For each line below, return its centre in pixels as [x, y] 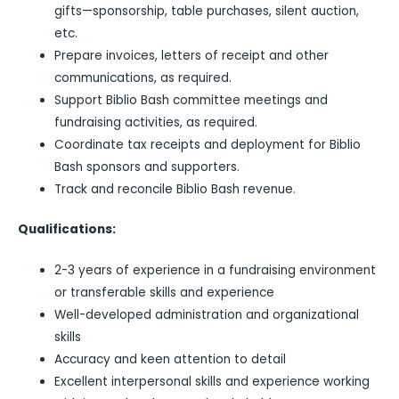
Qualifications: [67, 230]
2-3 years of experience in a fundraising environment [216, 270]
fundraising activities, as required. [156, 122]
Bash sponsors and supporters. [147, 167]
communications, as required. [143, 77]
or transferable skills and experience [165, 292]
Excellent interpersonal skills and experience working [212, 381]
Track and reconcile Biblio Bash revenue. [175, 189]
